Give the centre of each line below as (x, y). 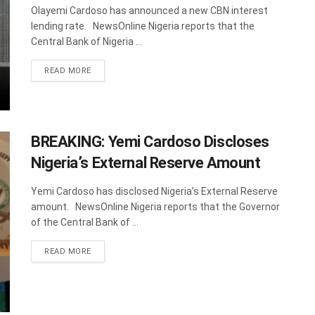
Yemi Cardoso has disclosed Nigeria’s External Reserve (154, 191)
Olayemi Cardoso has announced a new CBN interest (149, 10)
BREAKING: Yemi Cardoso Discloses (150, 141)
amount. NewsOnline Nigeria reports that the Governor (155, 206)
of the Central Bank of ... (85, 222)
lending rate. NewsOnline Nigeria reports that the (143, 26)
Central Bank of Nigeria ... (86, 41)
